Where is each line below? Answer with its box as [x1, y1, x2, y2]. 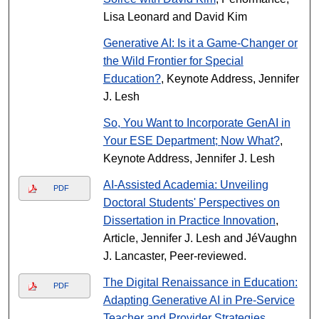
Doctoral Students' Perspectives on [103, 197, 280, 209]
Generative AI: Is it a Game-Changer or [103, 37, 298, 49]
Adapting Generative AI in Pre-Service [103, 294, 295, 306]
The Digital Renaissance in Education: [103, 276, 298, 288]
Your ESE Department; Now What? [103, 135, 280, 147]
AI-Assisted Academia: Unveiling [103, 179, 268, 191]
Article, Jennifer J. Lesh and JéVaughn [103, 232, 297, 244]
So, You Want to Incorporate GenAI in [103, 117, 291, 129]
